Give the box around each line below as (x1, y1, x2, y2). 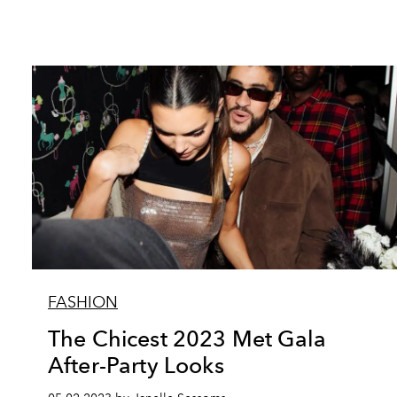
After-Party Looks (48, 352, 224, 378)
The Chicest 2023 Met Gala (48, 325, 327, 352)
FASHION (48, 292, 118, 312)
